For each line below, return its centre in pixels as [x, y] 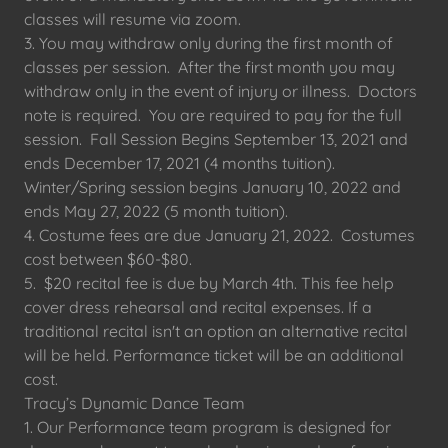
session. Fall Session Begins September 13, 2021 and [216, 139]
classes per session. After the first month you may [209, 67]
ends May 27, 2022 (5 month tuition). [158, 211]
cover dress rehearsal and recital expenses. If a [198, 307]
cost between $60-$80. [108, 259]
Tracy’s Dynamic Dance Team [134, 403]
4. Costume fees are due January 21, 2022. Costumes [219, 235]
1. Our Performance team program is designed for [207, 427]
